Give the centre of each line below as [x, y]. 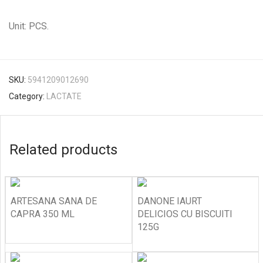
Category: [28, 96]
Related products [63, 150]
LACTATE [64, 96]
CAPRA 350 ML [43, 214]
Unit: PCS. [29, 26]
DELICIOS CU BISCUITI [185, 214]
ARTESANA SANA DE [54, 201]
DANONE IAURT [170, 201]
